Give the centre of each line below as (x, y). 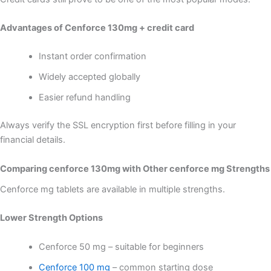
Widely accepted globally (89, 77)
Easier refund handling (84, 98)
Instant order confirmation (92, 57)
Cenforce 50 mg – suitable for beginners (121, 247)
